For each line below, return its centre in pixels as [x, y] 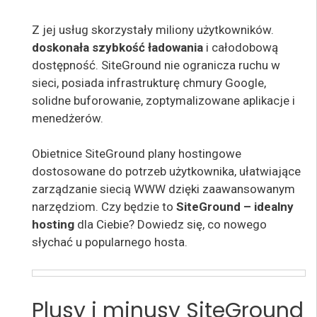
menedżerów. [68, 118]
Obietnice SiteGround [88, 154]
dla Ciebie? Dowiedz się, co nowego [171, 224]
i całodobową [241, 47]
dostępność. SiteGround [97, 65]
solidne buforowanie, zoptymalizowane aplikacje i [163, 100]
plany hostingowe [195, 154]
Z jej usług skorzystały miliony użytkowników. [153, 29]
